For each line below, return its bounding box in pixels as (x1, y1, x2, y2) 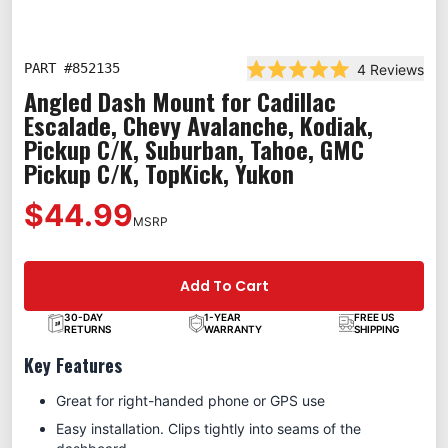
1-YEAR (203, 311, 241, 324)
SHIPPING (354, 323, 400, 336)
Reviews (366, 61, 424, 79)
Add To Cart (179, 276, 269, 297)
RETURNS (64, 323, 111, 336)
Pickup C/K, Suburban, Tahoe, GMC (24, 131, 364, 168)
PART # (24, 60, 72, 77)
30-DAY (64, 311, 103, 324)
